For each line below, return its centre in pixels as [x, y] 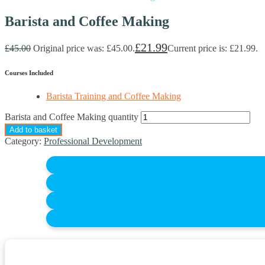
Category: [24, 141]
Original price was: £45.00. [84, 49]
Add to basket [33, 130]
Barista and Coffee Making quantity [72, 117]
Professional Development [93, 141]
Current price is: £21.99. [213, 49]
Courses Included [29, 73]
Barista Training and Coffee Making [114, 96]
